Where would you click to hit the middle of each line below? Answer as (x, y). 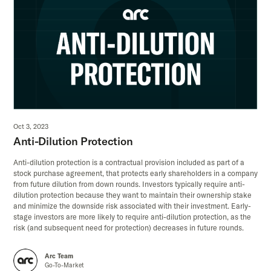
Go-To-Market (64, 266)
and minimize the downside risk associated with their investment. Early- (132, 206)
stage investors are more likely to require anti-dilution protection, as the (132, 217)
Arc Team (59, 256)
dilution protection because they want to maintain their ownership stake (132, 195)
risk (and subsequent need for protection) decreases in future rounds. (128, 228)
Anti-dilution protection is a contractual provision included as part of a (129, 163)
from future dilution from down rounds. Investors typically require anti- (129, 184)
